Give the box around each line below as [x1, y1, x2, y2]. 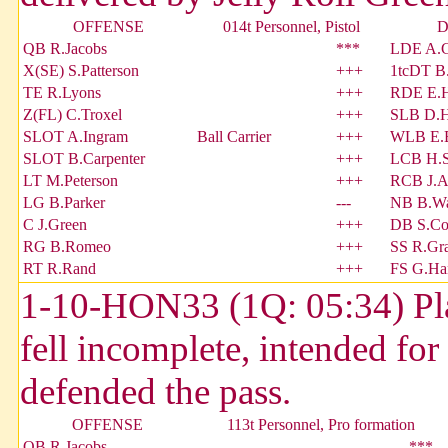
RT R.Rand [23, 260, 96, 278]
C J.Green [23, 216, 87, 234]
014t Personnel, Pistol [223, 18, 360, 36]
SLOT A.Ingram [23, 128, 128, 146]
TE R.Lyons [23, 84, 101, 102]
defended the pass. [20, 371, 291, 413]
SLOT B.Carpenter [23, 150, 145, 168]
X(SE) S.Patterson [23, 62, 139, 80]
